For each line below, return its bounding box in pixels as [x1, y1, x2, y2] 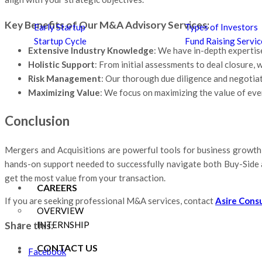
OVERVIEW [37, 205, 84, 216]
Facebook [28, 246, 66, 257]
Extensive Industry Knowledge [28, 45, 154, 56]
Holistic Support [28, 59, 95, 70]
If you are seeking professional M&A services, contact [5, 195, 215, 206]
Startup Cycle [34, 36, 87, 47]
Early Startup [34, 22, 85, 33]
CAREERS [37, 182, 77, 194]
